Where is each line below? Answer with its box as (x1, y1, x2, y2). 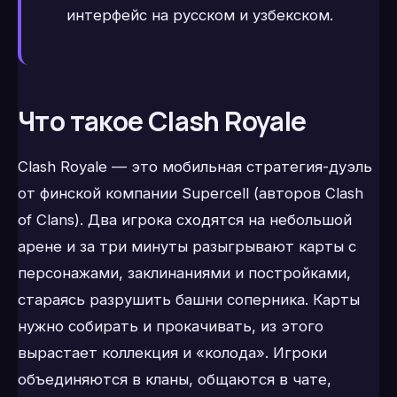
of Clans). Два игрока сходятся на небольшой (18, 211, 352, 230)
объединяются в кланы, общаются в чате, (18, 370, 331, 389)
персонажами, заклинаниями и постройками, (18, 264, 351, 283)
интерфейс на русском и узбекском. (66, 5, 333, 24)
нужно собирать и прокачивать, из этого (18, 317, 323, 336)
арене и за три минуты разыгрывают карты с (18, 237, 356, 256)
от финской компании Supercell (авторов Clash (18, 184, 363, 203)
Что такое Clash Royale (18, 102, 307, 139)
